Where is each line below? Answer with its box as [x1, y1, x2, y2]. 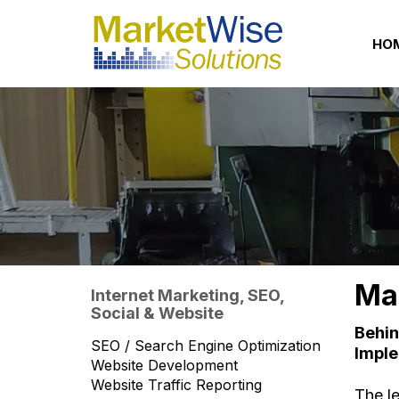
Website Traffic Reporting [91, 376, 262, 394]
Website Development [91, 356, 238, 374]
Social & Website [91, 304, 224, 322]
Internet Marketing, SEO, [91, 286, 284, 305]
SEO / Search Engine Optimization [91, 337, 321, 354]
